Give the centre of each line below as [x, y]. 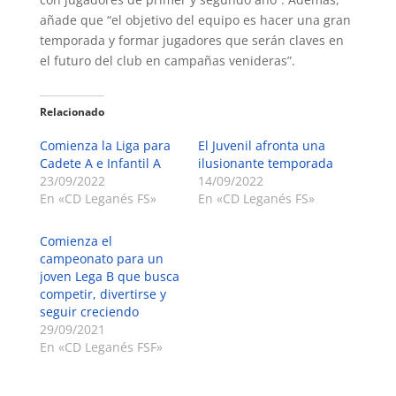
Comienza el [76, 240]
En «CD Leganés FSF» [101, 346]
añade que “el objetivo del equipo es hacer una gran [195, 19]
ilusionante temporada [265, 163]
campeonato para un [101, 258]
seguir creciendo [89, 311]
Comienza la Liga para [105, 145]
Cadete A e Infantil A [100, 163]
